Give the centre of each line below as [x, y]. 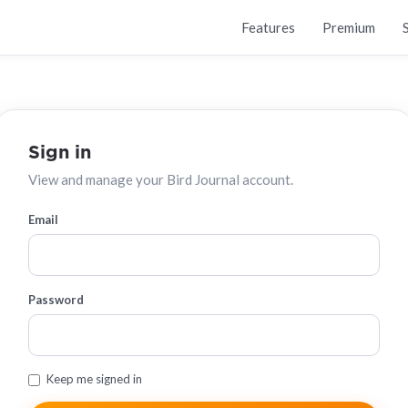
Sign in [60, 153]
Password [56, 300]
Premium [349, 27]
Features [268, 27]
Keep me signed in [94, 379]
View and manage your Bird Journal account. [161, 179]
